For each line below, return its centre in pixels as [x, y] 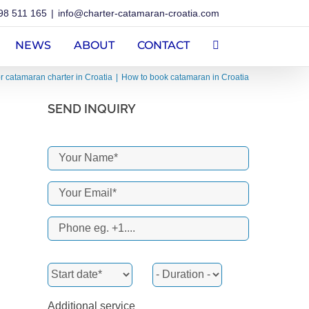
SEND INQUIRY [91, 108]
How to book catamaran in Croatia [185, 77]
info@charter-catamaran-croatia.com [139, 13]
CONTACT [163, 45]
